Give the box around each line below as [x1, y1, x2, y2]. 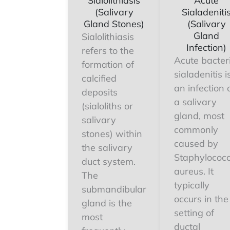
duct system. [82, 156, 136, 167]
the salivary [82, 142, 132, 154]
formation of [82, 59, 134, 70]
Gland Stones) [84, 18, 144, 30]
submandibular [82, 183, 146, 195]
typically [174, 179, 209, 191]
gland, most [174, 110, 224, 122]
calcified [82, 72, 117, 84]
